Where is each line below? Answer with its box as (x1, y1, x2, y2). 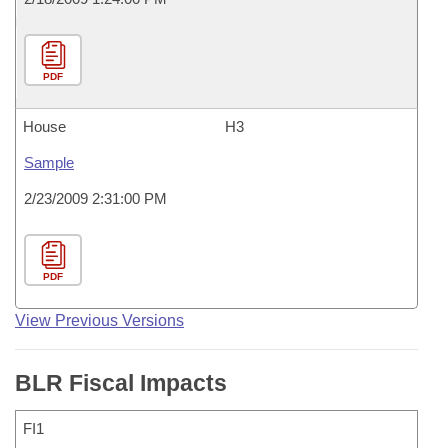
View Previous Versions (15, 312, 184, 329)
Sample (24, 154, 74, 171)
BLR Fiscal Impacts (15, 370, 227, 396)
